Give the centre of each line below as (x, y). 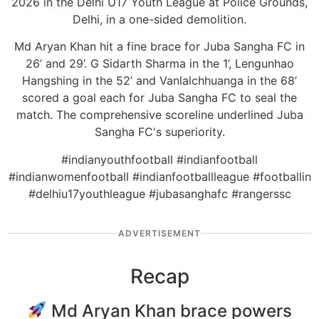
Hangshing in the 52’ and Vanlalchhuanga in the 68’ (159, 81)
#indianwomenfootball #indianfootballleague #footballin (159, 176)
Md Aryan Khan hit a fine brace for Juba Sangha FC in (159, 47)
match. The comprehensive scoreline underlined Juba (159, 115)
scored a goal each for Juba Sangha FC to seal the (159, 98)
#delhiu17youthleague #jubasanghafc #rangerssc (159, 193)
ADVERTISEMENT (159, 233)
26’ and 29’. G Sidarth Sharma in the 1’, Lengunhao (159, 64)
